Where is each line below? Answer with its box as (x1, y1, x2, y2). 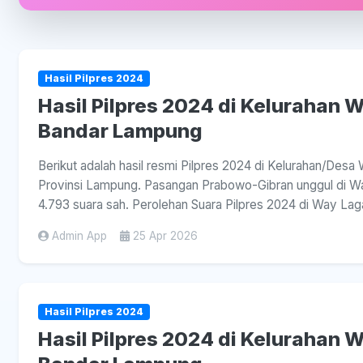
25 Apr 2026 (133, 229, 198, 243)
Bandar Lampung (38, 119, 203, 143)
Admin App (52, 229, 107, 243)
